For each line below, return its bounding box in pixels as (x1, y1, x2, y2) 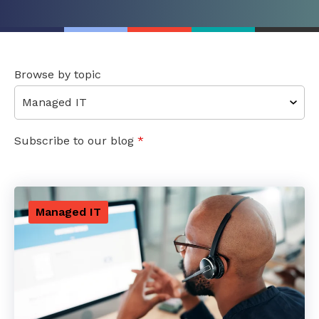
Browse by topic (14, 68, 101, 81)
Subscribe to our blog (14, 134, 137, 147)
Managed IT (36, 205, 101, 219)
